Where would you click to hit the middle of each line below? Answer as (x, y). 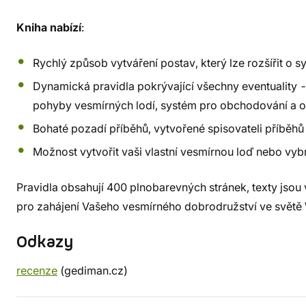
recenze (37, 270)
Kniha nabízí (49, 27)
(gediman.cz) (93, 270)
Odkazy (45, 242)
